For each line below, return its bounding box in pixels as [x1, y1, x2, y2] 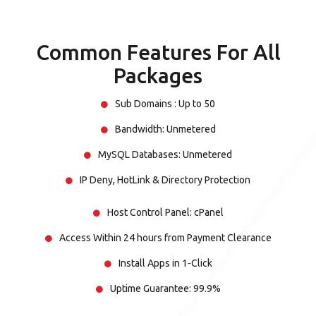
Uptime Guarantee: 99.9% [109, 283, 221, 294]
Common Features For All [35, 40, 281, 64]
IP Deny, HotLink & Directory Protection [80, 174, 250, 186]
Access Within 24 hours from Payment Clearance [59, 232, 272, 243]
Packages [114, 63, 202, 87]
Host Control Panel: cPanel [107, 207, 224, 218]
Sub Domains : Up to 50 [115, 98, 215, 109]
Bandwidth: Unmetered [114, 123, 216, 135]
